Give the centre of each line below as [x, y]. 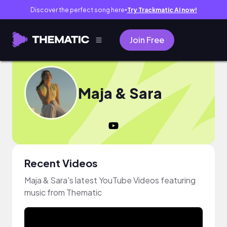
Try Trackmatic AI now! [162, 10]
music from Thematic [63, 192]
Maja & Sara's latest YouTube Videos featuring [110, 180]
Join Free [147, 40]
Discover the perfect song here [77, 10]
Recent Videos [61, 163]
